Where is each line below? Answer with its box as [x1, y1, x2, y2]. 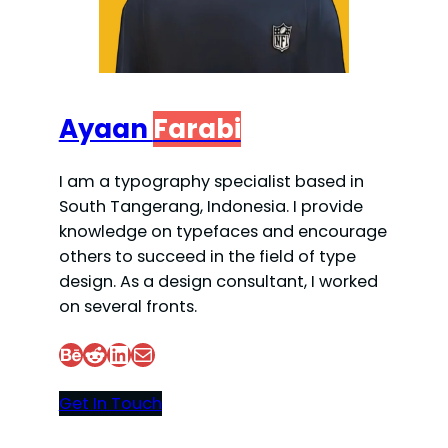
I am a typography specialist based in [58, 170, 364, 194]
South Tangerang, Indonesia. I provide [58, 195, 363, 219]
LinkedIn [105, 336, 122, 370]
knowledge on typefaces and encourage [58, 220, 387, 244]
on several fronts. [58, 295, 197, 319]
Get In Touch [58, 392, 162, 416]
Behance [57, 336, 73, 370]
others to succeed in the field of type [58, 245, 356, 269]
